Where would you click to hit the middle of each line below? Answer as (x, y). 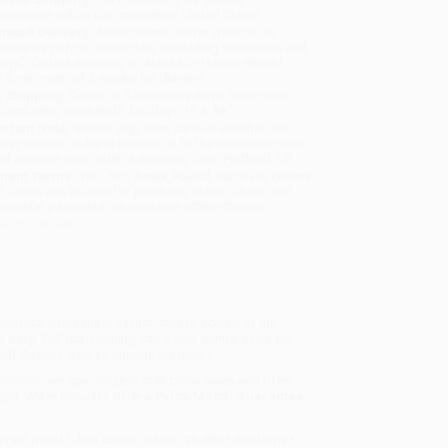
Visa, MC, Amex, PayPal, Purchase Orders (193, 177)
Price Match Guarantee (229, 397)
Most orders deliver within (172, 33)
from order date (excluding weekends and (185, 48)
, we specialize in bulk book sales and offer (166, 381)
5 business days (174, 96)
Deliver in (95, 96)
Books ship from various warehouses (181, 129)
